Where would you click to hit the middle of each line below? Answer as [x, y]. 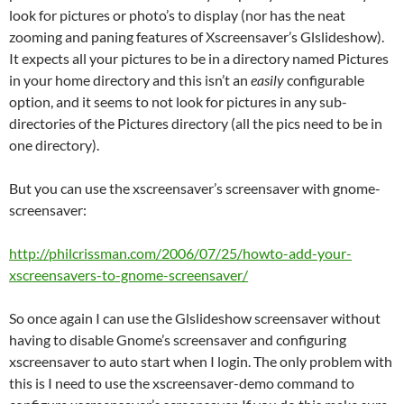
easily [267, 80]
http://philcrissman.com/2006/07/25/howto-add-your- [180, 253]
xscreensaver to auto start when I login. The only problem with [201, 361]
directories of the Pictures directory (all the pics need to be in [196, 123]
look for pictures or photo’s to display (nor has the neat [177, 15]
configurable [324, 80]
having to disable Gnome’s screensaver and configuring [178, 340]
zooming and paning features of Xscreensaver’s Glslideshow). [197, 37]
